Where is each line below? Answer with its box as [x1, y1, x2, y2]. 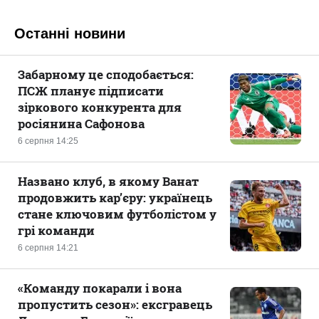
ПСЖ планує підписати [18, 83, 164, 99]
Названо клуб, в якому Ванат [18, 173, 199, 189]
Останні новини [14, 26, 125, 41]
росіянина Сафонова [18, 115, 145, 132]
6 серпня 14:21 [18, 243, 78, 253]
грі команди [18, 222, 95, 239]
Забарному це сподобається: [18, 66, 194, 83]
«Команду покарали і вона [18, 280, 182, 296]
